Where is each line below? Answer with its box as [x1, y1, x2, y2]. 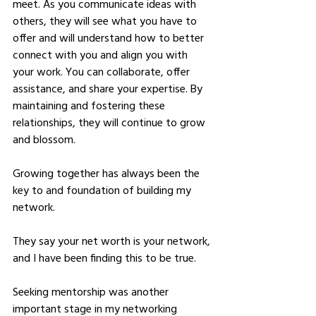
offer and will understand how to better [13, 30, 207, 44]
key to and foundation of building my [13, 183, 194, 197]
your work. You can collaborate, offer [13, 64, 193, 78]
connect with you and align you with [13, 47, 190, 61]
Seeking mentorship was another [13, 284, 171, 298]
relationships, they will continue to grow [13, 115, 208, 129]
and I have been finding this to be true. [13, 250, 196, 265]
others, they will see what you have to [13, 13, 200, 28]
